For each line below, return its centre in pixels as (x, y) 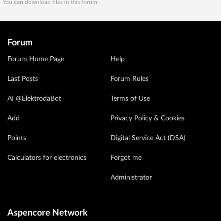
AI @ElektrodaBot (34, 99)
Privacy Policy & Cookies (147, 118)
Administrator (131, 178)
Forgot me (126, 158)
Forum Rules (129, 79)
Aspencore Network (48, 213)
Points (17, 138)
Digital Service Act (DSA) (148, 138)
